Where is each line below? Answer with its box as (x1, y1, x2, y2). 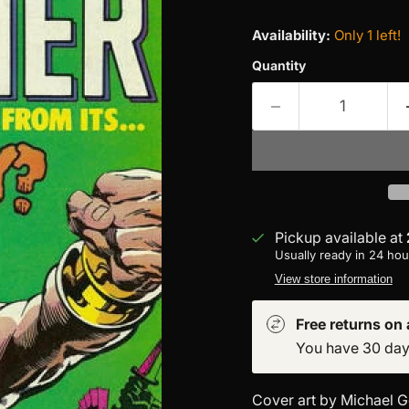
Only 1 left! (333, 26, 401, 44)
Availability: (251, 26, 330, 44)
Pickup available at (274, 228, 406, 246)
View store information (274, 272, 393, 286)
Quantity (251, 58, 306, 73)
